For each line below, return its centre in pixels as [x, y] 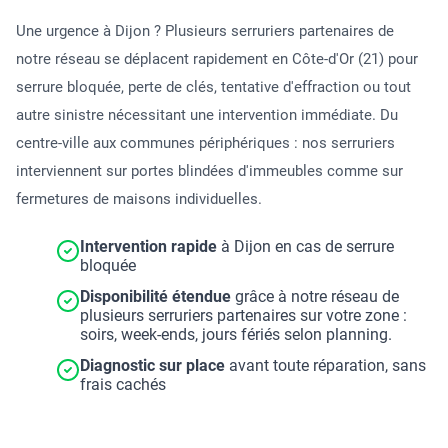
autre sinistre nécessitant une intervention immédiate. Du [207, 115]
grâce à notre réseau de [315, 296]
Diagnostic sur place [152, 365]
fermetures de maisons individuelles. [139, 199]
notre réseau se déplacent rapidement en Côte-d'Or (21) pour [217, 59]
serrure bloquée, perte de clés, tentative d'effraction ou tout [213, 87]
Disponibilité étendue [155, 296]
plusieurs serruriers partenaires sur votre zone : [243, 315]
